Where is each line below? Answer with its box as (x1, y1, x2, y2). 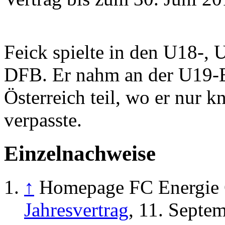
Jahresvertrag (24, 198, 129, 220)
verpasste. (4, 108, 82, 131)
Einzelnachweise (4, 141, 156, 165)
